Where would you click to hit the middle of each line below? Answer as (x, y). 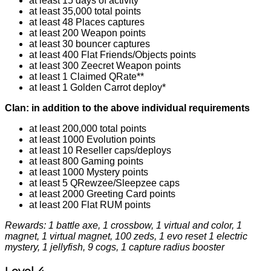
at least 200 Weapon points (87, 33)
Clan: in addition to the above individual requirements (127, 108)
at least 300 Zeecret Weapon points (105, 66)
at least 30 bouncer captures (90, 44)
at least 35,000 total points (85, 11)
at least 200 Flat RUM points (90, 205)
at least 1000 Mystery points (89, 172)
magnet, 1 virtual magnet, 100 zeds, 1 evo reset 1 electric (126, 237)
